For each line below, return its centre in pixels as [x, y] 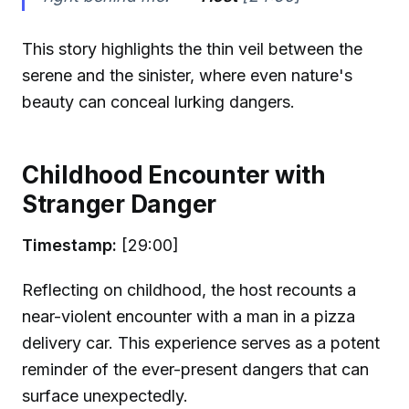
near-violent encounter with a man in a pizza [189, 316]
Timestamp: [69, 245]
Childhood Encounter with [174, 174]
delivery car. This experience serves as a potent [201, 342]
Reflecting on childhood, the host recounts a [189, 289]
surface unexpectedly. [105, 395]
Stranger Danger [120, 204]
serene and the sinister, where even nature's [187, 76]
